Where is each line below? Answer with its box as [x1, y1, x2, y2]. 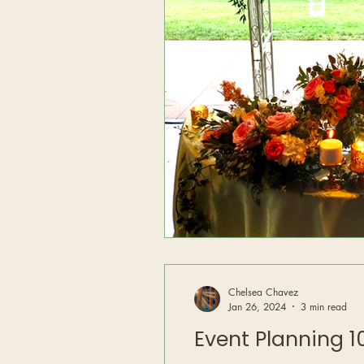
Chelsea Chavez [228, 284, 298, 299]
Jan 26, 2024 [228, 299, 286, 314]
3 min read [301, 299, 347, 314]
